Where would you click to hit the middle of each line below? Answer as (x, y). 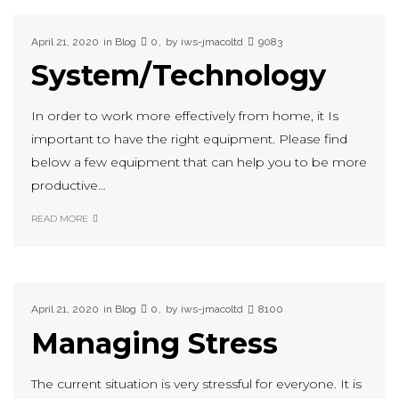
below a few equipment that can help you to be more (199, 163)
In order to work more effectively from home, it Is (185, 116)
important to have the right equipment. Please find (189, 139)
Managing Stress (155, 343)
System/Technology (179, 76)
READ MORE (60, 219)
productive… (69, 186)
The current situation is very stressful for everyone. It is (196, 383)
